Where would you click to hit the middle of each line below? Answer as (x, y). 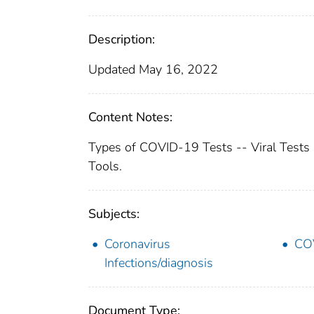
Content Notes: (130, 117)
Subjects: (114, 213)
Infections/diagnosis (159, 262)
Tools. (105, 166)
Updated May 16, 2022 (153, 69)
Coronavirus (137, 244)
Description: (122, 39)
